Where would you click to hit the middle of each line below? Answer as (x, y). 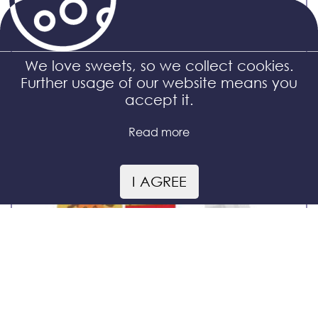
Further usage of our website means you (159, 83)
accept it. (159, 100)
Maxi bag (56, 57)
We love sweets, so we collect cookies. (159, 66)
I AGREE (159, 181)
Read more (159, 132)
